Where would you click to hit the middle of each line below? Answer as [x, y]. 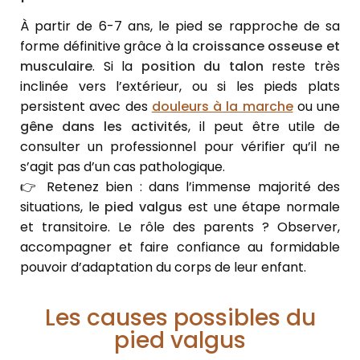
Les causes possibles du [180, 318]
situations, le [63, 207]
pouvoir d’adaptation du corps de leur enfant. [163, 268]
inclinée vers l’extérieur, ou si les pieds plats [180, 87]
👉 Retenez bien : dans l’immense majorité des [180, 187]
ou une [316, 107]
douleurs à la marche [222, 107]
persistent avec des [86, 107]
